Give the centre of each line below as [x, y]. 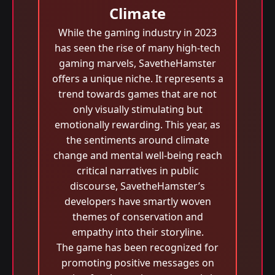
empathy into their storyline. [137, 232]
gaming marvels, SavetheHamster [137, 63]
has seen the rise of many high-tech [137, 48]
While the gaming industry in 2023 [137, 33]
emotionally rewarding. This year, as [137, 125]
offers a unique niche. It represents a [137, 79]
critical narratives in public [137, 171]
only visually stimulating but [137, 109]
